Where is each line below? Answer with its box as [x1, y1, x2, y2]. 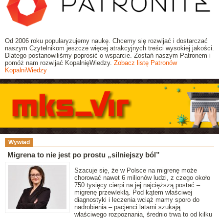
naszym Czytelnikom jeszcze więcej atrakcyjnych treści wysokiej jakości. [5, 44, 214, 52]
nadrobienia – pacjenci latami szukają [74, 203, 180, 211]
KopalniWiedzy [5, 66, 47, 74]
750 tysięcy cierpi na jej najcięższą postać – [74, 181, 200, 189]
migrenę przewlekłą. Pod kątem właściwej [74, 189, 192, 197]
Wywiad [8, 139, 30, 146]
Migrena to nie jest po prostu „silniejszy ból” [7, 151, 160, 159]
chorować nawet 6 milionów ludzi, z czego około [74, 174, 210, 182]
